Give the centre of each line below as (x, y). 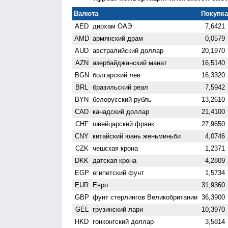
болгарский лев (117, 75)
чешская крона (116, 148)
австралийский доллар (128, 50)
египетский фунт (119, 173)
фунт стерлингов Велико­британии (145, 197)
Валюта (86, 13)
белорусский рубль (122, 99)
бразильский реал (121, 87)
